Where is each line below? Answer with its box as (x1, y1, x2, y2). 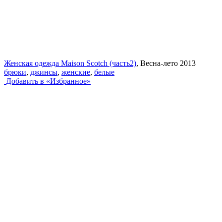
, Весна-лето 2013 (136, 58, 196, 67)
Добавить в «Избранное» (6, 76, 91, 85)
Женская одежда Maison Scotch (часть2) (4, 58, 136, 67)
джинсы (30, 67, 57, 76)
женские (61, 67, 90, 76)
